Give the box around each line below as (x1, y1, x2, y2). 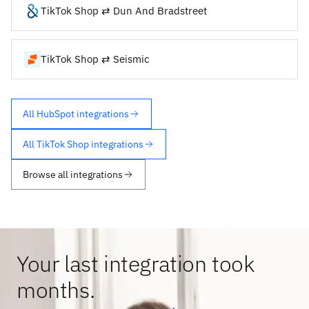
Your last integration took (17, 248, 255, 278)
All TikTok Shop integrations (23, 137, 143, 150)
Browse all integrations (23, 168, 123, 181)
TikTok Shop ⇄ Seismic (41, 52, 150, 66)
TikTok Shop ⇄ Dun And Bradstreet (41, 3, 207, 17)
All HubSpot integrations (23, 107, 129, 120)
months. (17, 275, 95, 304)
